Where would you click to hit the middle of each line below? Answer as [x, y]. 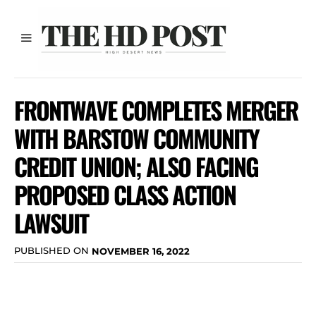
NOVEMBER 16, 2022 [141, 251]
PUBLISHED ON [51, 251]
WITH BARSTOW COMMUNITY [136, 138]
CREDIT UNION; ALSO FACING [136, 166]
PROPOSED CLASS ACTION [125, 194]
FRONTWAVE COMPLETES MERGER [156, 110]
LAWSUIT [51, 223]
